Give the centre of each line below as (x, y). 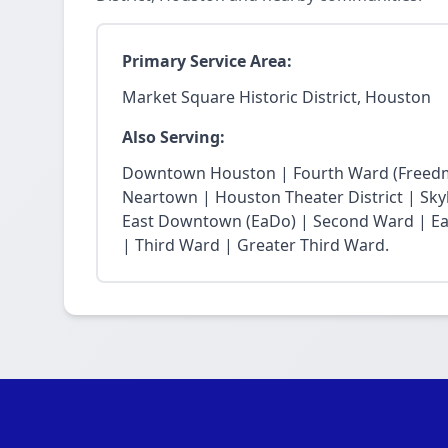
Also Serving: (173, 137)
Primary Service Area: (207, 61)
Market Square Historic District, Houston (276, 97)
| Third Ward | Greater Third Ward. (255, 245)
